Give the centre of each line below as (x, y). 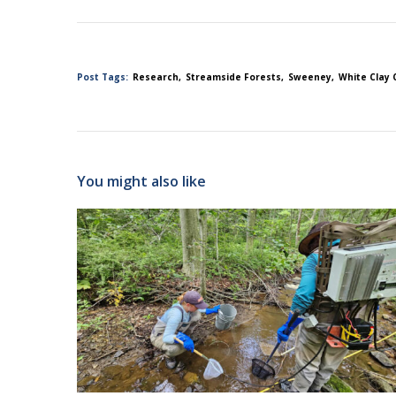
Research (156, 76)
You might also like (141, 182)
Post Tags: (103, 76)
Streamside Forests (233, 76)
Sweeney (310, 76)
